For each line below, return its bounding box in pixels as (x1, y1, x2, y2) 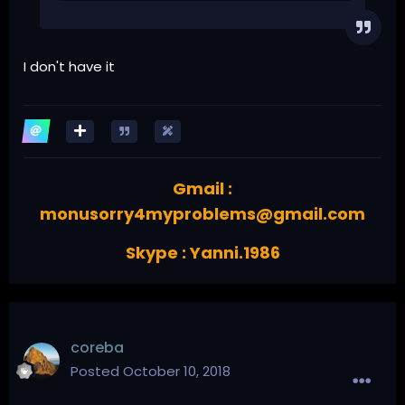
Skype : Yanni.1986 (125, 240, 280, 264)
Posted (71, 361, 123, 381)
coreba (71, 336, 124, 358)
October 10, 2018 (123, 361, 231, 381)
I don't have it (24, 56, 115, 76)
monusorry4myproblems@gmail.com (40, 202, 365, 225)
